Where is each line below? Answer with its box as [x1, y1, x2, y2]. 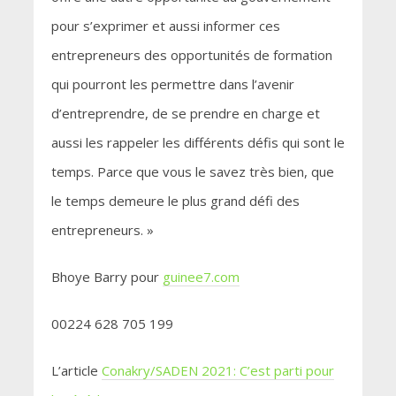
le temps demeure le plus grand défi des [50, 192, 300, 210]
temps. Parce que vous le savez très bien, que [50, 163, 334, 181]
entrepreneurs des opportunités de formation [50, 46, 332, 65]
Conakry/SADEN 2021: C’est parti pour [101, 362, 334, 380]
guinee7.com [162, 268, 240, 286]
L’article [50, 362, 102, 380]
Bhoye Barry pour [50, 268, 163, 286]
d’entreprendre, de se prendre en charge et [50, 104, 320, 123]
